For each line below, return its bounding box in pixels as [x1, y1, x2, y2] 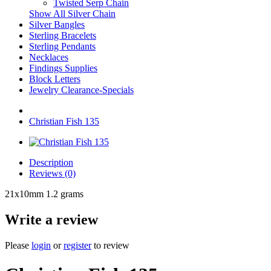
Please [5, 240, 31, 250]
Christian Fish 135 [29, 116, 99, 126]
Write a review [5, 211, 98, 227]
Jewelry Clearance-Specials [29, 85, 134, 95]
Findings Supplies [29, 63, 97, 73]
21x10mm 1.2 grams [5, 189, 83, 199]
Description [29, 157, 73, 168]
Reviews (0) [29, 168, 76, 178]
